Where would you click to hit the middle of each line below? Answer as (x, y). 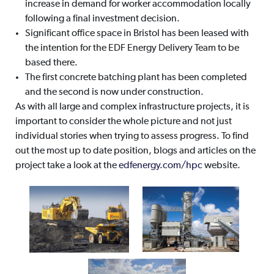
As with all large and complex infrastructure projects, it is (132, 107)
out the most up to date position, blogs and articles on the (135, 151)
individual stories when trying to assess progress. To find (132, 137)
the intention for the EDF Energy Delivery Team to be (132, 49)
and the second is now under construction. (114, 93)
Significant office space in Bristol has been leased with (137, 34)
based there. (51, 63)
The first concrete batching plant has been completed (136, 78)
